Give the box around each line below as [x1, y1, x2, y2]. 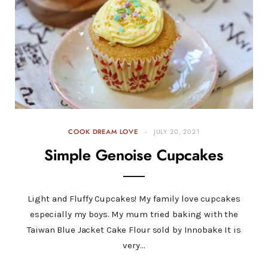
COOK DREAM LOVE [68, 129, 138, 136]
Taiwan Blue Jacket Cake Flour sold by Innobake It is [27, 224, 241, 236]
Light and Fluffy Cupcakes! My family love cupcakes [28, 193, 240, 205]
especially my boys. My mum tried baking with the [29, 209, 239, 220]
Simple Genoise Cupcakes [44, 148, 224, 164]
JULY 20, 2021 [153, 129, 200, 136]
